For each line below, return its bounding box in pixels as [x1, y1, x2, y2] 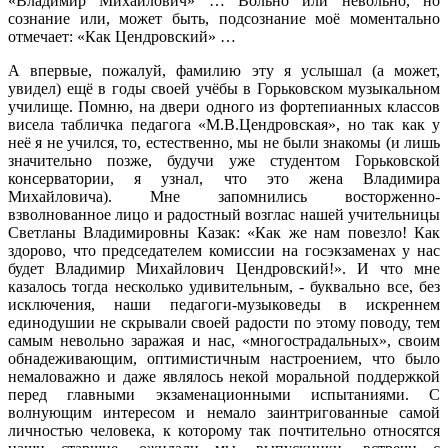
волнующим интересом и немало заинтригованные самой [8, 404, 440, 422]
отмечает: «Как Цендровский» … [8, 28, 236, 46]
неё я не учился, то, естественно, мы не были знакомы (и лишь [8, 134, 440, 152]
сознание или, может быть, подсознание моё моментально [8, 10, 440, 28]
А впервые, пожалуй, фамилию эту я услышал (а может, [8, 62, 440, 80]
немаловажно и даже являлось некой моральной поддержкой [8, 368, 440, 386]
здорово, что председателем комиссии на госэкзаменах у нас [8, 242, 440, 260]
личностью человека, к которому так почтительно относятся [8, 422, 440, 440]
